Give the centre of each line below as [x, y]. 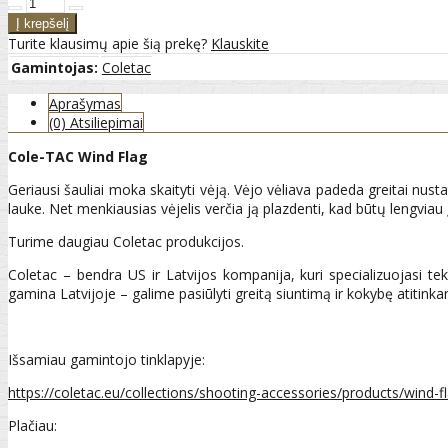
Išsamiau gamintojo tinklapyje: [106, 360]
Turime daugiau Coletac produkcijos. [126, 242]
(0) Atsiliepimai [96, 123]
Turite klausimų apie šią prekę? [109, 44]
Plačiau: [32, 426]
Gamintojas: [54, 68]
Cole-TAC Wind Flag [78, 157]
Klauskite [240, 44]
